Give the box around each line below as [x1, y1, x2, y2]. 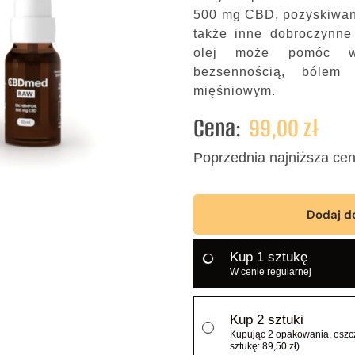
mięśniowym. [193, 84, 277, 97]
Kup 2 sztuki [230, 312, 304, 327]
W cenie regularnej [230, 265, 312, 277]
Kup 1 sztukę [230, 249, 308, 265]
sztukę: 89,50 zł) [230, 341, 300, 352]
